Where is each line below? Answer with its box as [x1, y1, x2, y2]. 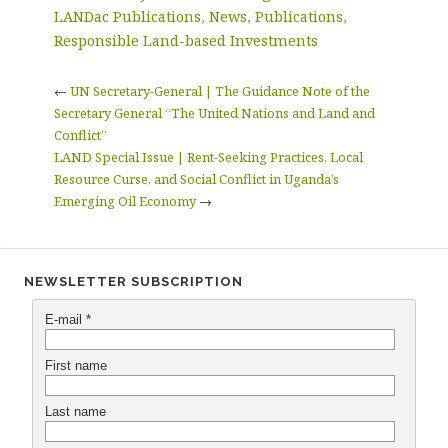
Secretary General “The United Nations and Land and [53, 103, 375, 122]
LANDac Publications [53, 6, 201, 26]
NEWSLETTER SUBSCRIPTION [24, 273, 243, 289]
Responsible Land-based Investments [53, 30, 318, 50]
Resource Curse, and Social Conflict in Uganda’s [53, 169, 339, 188]
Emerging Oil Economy [53, 191, 196, 210]
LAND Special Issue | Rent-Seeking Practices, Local [53, 147, 363, 166]
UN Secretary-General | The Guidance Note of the [69, 81, 370, 100]
